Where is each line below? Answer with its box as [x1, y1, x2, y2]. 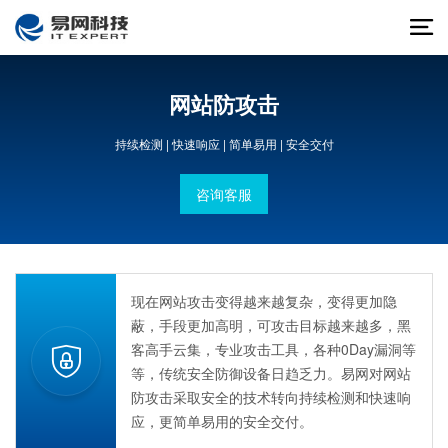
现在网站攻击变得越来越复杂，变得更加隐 [131, 291, 397, 311]
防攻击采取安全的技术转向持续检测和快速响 [131, 387, 411, 407]
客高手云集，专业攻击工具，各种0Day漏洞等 [131, 339, 416, 359]
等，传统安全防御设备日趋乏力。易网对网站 [131, 363, 411, 383]
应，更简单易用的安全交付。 [131, 411, 313, 431]
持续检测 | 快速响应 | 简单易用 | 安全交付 [114, 135, 334, 152]
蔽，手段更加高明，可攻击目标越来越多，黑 [131, 315, 411, 335]
